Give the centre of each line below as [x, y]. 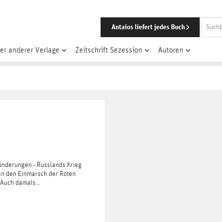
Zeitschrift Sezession [109, 50]
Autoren [171, 50]
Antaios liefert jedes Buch [148, 27]
